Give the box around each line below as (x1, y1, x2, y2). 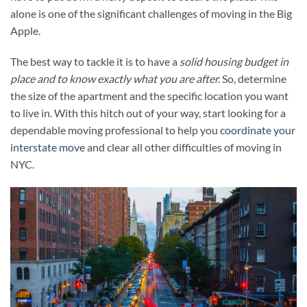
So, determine (220, 72, 286, 86)
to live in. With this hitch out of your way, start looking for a (10, 106, 286, 120)
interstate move (10, 140, 85, 154)
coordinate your (220, 123, 295, 137)
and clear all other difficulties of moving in (85, 140, 282, 154)
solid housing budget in (177, 55, 288, 69)
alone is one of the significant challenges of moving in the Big (10, 6, 292, 20)
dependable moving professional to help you (10, 123, 220, 137)
